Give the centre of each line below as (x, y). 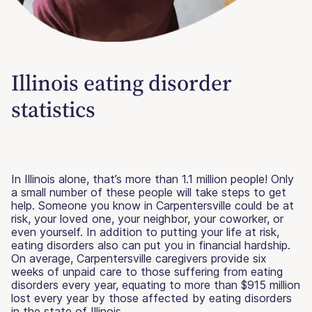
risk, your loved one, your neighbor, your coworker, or (147, 218)
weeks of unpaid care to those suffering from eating (147, 271)
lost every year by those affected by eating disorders (151, 298)
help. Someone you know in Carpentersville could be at (153, 205)
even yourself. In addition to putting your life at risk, (145, 232)
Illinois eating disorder (122, 83)
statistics (53, 109)
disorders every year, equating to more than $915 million (156, 284)
